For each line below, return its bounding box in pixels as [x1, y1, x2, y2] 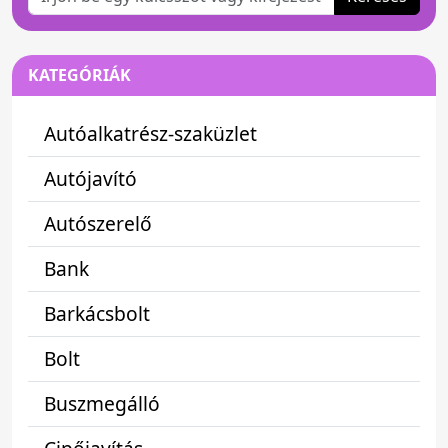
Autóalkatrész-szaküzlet [44, 119, 257, 147]
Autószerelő [44, 209, 152, 237]
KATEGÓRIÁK [28, 63, 131, 86]
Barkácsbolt [44, 299, 150, 327]
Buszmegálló [44, 389, 160, 417]
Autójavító [44, 164, 137, 192]
